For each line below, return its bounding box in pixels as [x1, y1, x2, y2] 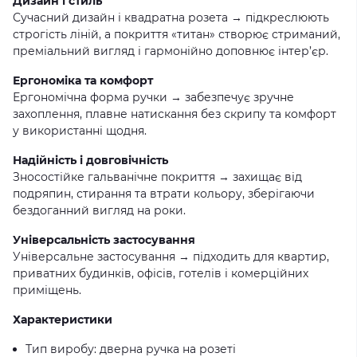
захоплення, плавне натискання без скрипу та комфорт [13, 107, 336, 121]
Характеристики [13, 312, 112, 327]
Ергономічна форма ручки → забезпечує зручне [13, 90, 294, 104]
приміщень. [13, 283, 81, 297]
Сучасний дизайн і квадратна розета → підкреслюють [13, 10, 329, 25]
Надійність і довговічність [13, 153, 168, 167]
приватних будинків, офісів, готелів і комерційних [13, 266, 308, 280]
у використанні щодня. [13, 124, 147, 138]
